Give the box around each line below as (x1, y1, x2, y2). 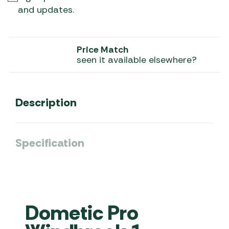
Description (15, 95, 77, 110)
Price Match (77, 43, 128, 56)
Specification (15, 135, 84, 150)
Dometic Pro (25, 199, 139, 226)
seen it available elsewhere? (77, 54, 197, 66)
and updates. (18, 4, 74, 16)
